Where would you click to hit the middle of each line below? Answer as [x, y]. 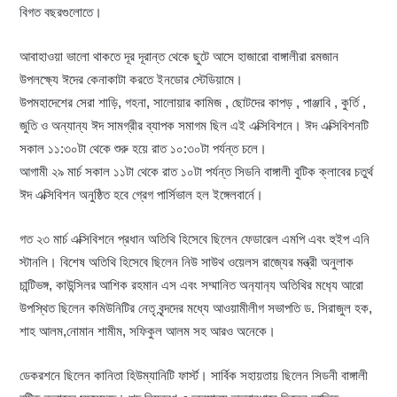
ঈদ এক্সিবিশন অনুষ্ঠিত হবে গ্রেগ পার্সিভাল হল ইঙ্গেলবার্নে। [142, 194]
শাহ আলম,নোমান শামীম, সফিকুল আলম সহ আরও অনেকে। [148, 331]
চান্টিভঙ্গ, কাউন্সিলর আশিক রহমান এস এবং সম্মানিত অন [137, 284]
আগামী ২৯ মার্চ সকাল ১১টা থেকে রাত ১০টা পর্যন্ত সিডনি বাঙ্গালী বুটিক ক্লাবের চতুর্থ [197, 171]
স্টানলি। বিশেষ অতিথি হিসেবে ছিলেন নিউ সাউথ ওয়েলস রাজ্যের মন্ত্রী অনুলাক [187, 261]
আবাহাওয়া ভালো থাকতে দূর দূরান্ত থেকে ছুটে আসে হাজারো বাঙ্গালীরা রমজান [179, 56]
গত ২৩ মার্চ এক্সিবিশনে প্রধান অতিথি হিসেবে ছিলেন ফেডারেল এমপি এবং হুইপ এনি [195, 238]
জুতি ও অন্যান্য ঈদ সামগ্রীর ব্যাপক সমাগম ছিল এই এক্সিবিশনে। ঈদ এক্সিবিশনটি [195, 125]
